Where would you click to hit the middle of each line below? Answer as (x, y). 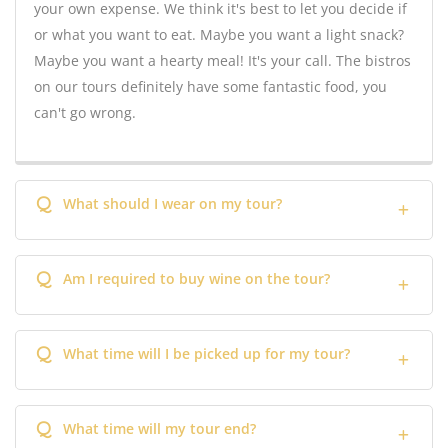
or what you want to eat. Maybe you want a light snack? (219, 34)
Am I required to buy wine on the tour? (196, 278)
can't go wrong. (85, 112)
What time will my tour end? (159, 428)
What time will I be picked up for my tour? (206, 353)
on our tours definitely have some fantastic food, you (210, 86)
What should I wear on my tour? (172, 203)
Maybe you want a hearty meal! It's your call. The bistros (222, 60)
